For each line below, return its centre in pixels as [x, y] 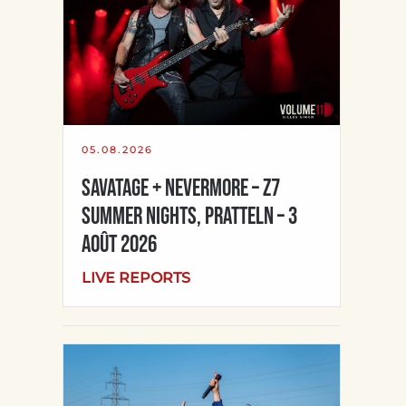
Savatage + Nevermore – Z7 [181, 189]
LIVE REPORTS [136, 278]
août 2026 [120, 246]
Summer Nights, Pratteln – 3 [190, 217]
